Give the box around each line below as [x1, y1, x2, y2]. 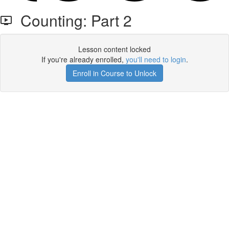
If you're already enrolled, [41, 54, 126, 64]
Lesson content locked [78, 44, 151, 54]
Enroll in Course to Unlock [73, 68, 156, 78]
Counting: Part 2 [12, 9, 132, 31]
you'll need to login [125, 54, 186, 64]
